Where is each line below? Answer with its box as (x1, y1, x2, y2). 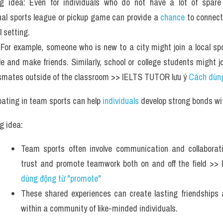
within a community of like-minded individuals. (21, 202, 178, 215)
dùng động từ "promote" (21, 172, 103, 185)
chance (160, 11, 185, 23)
